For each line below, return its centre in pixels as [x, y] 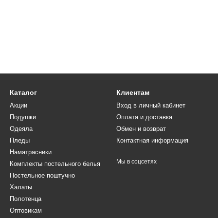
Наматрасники [31, 152]
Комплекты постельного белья [55, 164]
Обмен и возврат [141, 129]
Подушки [23, 117]
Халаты [21, 187]
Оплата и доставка [144, 117]
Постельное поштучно [42, 176]
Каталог [23, 93]
